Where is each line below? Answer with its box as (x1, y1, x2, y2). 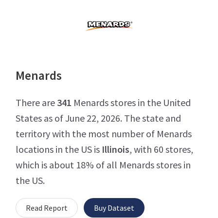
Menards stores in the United (72, 96, 191, 109)
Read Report (26, 203, 68, 213)
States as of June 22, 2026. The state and (16, 112, 181, 125)
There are (16, 96, 57, 109)
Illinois (102, 143, 129, 156)
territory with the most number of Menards (16, 127, 192, 140)
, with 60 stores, (129, 143, 193, 156)
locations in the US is (16, 143, 102, 156)
